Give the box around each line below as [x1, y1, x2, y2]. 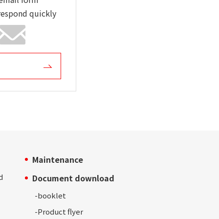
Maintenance [32, 153, 83, 166]
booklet [38, 190, 66, 201]
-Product [35, 206, 66, 217]
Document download [32, 172, 114, 184]
